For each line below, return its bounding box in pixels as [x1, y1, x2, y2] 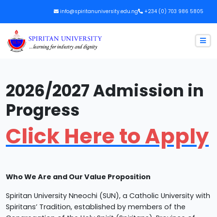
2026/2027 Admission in [6, 79, 204, 102]
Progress [6, 98, 79, 122]
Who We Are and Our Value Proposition [6, 171, 151, 182]
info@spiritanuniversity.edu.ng [60, 8, 138, 15]
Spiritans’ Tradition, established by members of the [6, 201, 186, 212]
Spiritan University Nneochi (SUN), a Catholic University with [6, 190, 210, 201]
